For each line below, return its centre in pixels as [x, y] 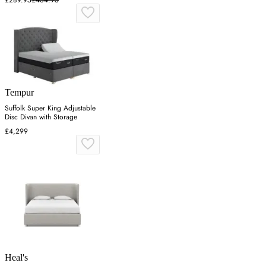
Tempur [19, 92]
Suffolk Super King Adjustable [50, 108]
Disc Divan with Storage [41, 117]
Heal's [16, 257]
